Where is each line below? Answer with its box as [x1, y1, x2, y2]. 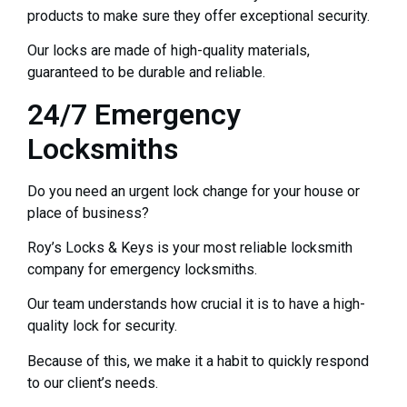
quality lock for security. [27, 317, 177, 335]
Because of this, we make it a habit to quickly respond [27, 352, 369, 370]
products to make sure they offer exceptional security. [27, 6, 370, 25]
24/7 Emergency [27, 96, 241, 132]
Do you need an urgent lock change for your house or [27, 182, 360, 200]
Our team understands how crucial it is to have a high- [27, 295, 365, 313]
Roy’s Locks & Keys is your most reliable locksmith [27, 238, 352, 256]
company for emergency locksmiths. [27, 260, 257, 278]
